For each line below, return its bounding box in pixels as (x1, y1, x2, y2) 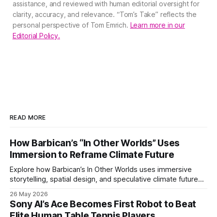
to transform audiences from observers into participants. (10, 184, 196, 193)
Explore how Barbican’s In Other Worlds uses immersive (10, 165, 192, 174)
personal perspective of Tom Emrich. (12, 21, 130, 30)
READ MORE (10, 113, 46, 121)
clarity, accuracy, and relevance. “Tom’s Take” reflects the (12, 10, 197, 19)
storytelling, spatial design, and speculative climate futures (10, 174, 202, 184)
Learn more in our (130, 21, 185, 30)
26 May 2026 (10, 190, 48, 198)
